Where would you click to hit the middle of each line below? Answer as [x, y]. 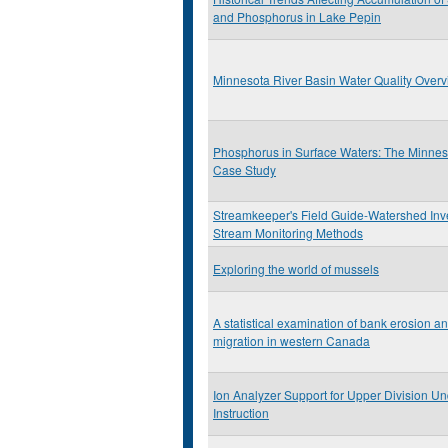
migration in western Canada [291, 340]
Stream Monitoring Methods [288, 232]
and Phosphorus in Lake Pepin [297, 16]
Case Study [244, 169]
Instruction [241, 412]
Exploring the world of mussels [296, 268]
